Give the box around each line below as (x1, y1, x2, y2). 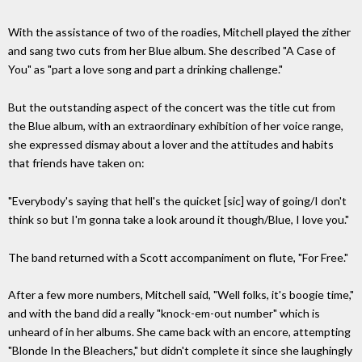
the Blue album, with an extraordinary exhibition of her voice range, (8, 118, 343, 133)
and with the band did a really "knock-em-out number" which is (8, 306, 320, 321)
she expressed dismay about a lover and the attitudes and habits (8, 137, 334, 151)
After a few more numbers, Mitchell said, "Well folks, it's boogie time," (8, 288, 354, 302)
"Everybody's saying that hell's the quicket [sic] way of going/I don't (8, 193, 347, 208)
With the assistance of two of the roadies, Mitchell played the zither (8, 25, 351, 40)
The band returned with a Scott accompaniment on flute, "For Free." (8, 250, 348, 264)
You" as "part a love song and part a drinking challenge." (8, 62, 283, 77)
